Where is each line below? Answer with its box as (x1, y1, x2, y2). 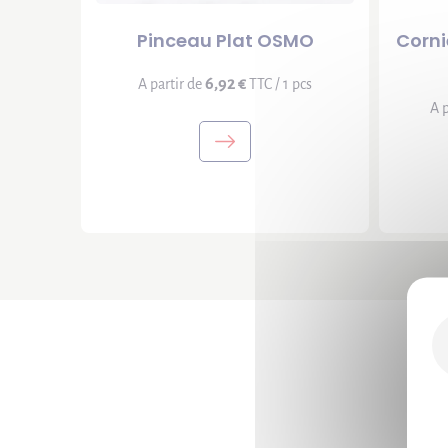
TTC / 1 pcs (246, 76, 313, 92)
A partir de (138, 76, 206, 92)
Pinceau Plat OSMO (136, 28, 314, 53)
